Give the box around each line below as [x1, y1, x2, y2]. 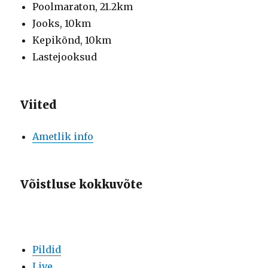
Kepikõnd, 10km [32, 33, 112, 46]
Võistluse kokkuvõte [20, 176, 143, 191]
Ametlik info [32, 130, 94, 142]
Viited [20, 97, 57, 112]
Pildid [32, 243, 62, 255]
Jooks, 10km [32, 17, 92, 29]
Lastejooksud [32, 50, 98, 63]
